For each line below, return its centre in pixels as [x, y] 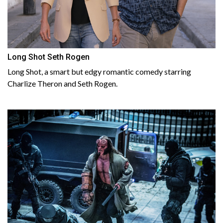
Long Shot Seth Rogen [49, 57]
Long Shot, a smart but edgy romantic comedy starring [99, 72]
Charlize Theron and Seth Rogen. [62, 84]
